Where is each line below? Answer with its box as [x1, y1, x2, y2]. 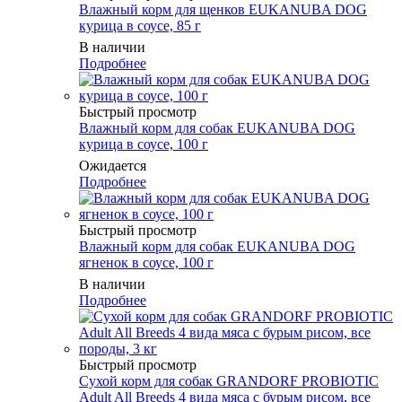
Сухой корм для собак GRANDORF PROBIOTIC [79, 372, 379, 389]
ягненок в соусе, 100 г [79, 254, 214, 270]
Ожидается [79, 157, 146, 173]
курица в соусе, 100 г [79, 135, 208, 152]
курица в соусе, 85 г [79, 17, 201, 33]
